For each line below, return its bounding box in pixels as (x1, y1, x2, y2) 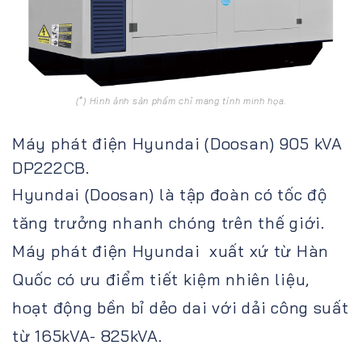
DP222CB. (12, 157, 90, 178)
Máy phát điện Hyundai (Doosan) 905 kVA (12, 133, 343, 154)
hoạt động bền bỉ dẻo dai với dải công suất (12, 297, 349, 318)
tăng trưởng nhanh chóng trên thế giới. (12, 212, 325, 233)
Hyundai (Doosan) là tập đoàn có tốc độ (12, 183, 327, 204)
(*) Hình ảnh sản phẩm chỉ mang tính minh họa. (75, 95, 287, 107)
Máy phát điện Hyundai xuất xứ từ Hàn (12, 240, 329, 261)
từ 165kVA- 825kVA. (12, 325, 167, 346)
